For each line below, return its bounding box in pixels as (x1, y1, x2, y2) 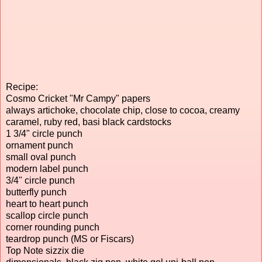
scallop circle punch (6, 210, 88, 220)
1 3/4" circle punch (6, 128, 82, 139)
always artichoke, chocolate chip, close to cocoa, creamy (6, 105, 240, 115)
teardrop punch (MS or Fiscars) (6, 233, 134, 244)
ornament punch (6, 140, 73, 150)
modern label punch (6, 163, 88, 174)
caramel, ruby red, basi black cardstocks (6, 116, 171, 127)
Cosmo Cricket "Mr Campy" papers (6, 93, 150, 104)
